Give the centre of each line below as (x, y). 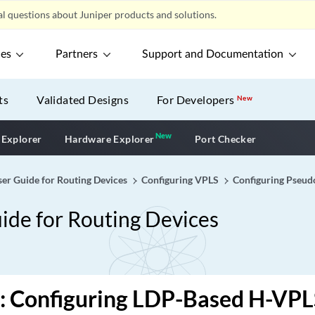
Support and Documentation (213, 54)
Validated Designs (83, 99)
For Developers (197, 99)
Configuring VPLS (180, 180)
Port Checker (225, 139)
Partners (77, 54)
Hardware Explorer (109, 139)
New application (213, 137)
